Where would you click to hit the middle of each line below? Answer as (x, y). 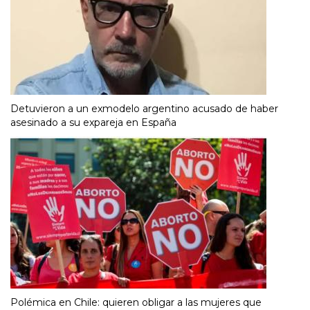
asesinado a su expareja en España (93, 122)
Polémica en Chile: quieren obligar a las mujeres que (136, 302)
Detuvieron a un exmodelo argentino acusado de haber (144, 108)
